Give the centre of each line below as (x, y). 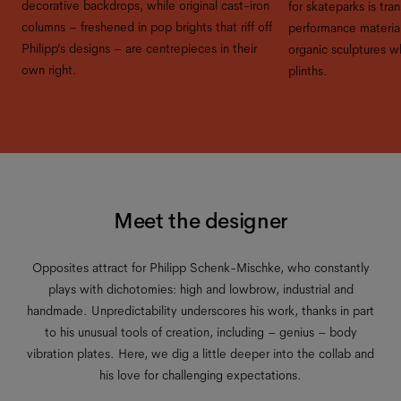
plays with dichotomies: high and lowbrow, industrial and (200, 290)
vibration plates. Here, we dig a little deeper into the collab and (200, 354)
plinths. (308, 71)
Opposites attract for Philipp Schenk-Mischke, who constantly (200, 268)
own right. (49, 69)
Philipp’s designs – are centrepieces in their (139, 48)
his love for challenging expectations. (200, 375)
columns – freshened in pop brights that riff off (147, 26)
